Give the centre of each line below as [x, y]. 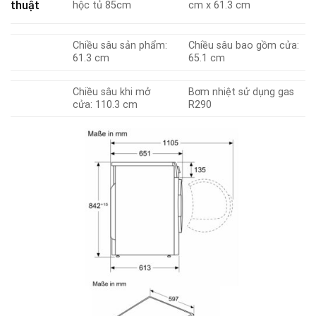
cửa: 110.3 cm [105, 105]
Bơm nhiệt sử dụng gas [242, 92]
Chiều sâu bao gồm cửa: [244, 46]
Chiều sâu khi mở [112, 92]
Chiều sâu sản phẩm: [120, 46]
